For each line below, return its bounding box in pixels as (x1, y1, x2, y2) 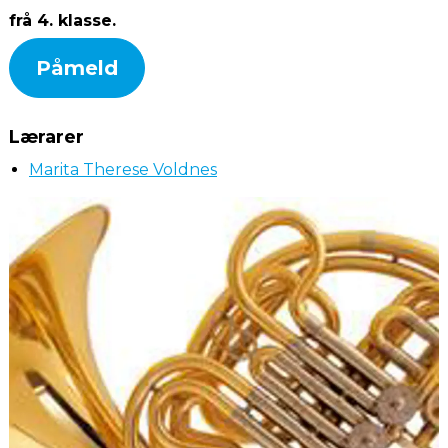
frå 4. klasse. (9, 11, 116, 30)
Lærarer (9, 126, 84, 148)
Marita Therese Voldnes (29, 160, 217, 179)
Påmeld (36, 56, 118, 80)
